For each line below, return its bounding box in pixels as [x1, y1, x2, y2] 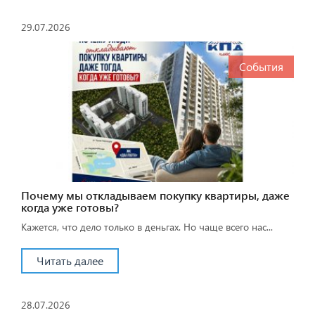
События [239, 58, 283, 74]
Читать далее [37, 252, 103, 268]
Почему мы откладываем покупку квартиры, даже [21, 187, 290, 202]
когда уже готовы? [21, 199, 119, 214]
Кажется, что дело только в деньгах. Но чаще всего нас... [21, 219, 273, 233]
